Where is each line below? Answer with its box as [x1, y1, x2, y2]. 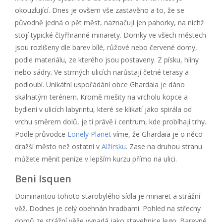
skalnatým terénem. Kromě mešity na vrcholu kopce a [15, 92, 188, 102]
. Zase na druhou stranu [126, 141, 202, 151]
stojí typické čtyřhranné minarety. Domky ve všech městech [15, 30, 206, 40]
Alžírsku [102, 141, 126, 151]
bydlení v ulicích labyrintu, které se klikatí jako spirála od [15, 104, 192, 114]
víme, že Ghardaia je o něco [111, 129, 203, 139]
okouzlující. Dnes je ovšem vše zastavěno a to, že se [15, 5, 184, 15]
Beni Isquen [15, 171, 71, 185]
